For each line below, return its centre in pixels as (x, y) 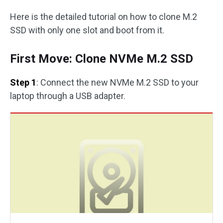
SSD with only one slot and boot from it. (87, 30)
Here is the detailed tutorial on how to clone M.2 (104, 17)
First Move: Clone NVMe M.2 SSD (102, 59)
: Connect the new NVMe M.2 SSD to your (117, 82)
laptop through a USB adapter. (68, 96)
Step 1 (23, 82)
